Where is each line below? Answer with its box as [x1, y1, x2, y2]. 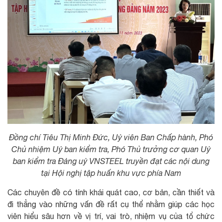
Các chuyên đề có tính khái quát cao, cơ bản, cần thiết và [7, 187, 215, 197]
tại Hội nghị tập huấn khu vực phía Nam [41, 168, 181, 177]
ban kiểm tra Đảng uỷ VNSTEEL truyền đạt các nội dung [12, 156, 210, 166]
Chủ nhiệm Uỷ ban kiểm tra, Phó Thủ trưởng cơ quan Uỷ [11, 144, 211, 154]
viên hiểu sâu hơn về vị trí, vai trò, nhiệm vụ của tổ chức [7, 211, 215, 221]
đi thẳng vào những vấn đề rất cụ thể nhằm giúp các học [7, 199, 215, 209]
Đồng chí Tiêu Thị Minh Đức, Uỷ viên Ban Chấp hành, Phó [9, 132, 213, 142]
